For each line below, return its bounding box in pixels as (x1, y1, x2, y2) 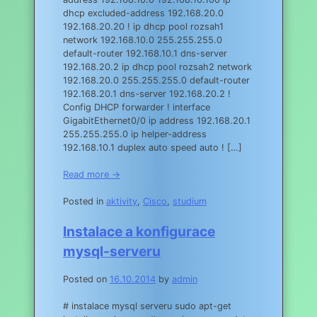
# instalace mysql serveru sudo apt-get (63, 301, 231, 312)
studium (173, 196, 207, 207)
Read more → (63, 168, 120, 180)
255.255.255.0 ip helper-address (63, 128, 207, 139)
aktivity (106, 196, 137, 207)
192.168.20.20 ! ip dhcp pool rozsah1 (63, 21, 224, 32)
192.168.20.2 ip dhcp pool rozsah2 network (63, 61, 252, 72)
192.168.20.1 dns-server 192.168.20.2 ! (63, 88, 231, 99)
